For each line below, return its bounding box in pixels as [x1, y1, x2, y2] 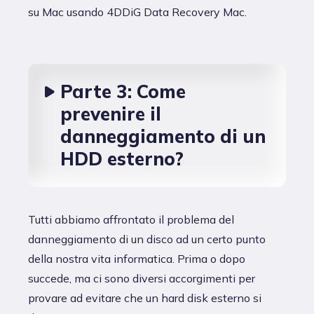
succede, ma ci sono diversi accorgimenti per [28, 271, 255, 285]
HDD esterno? [60, 147, 184, 170]
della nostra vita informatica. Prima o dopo [28, 252, 245, 266]
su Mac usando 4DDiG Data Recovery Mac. [28, 5, 247, 19]
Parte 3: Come [60, 80, 186, 103]
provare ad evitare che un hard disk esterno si [28, 291, 261, 305]
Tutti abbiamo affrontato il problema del [28, 212, 234, 226]
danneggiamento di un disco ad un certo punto [28, 232, 266, 246]
